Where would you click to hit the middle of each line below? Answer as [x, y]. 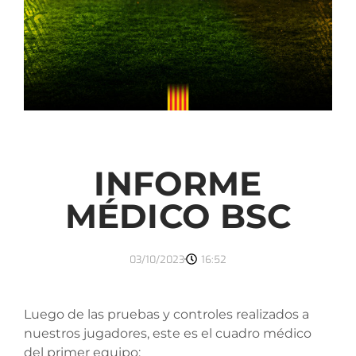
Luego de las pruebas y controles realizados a [166, 314]
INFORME [178, 183]
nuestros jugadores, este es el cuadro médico [168, 333]
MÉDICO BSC [178, 216]
